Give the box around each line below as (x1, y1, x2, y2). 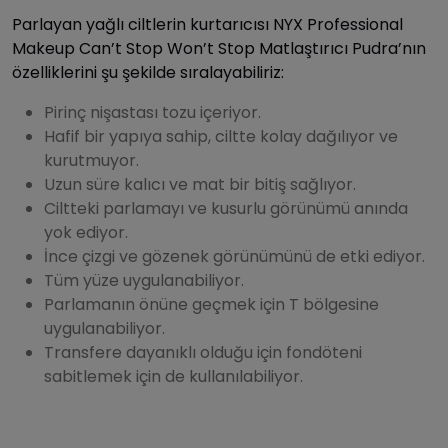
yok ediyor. (44, 221, 128, 245)
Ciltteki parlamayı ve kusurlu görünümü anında (44, 197, 408, 221)
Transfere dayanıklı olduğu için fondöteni (44, 341, 362, 365)
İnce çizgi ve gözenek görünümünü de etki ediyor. (44, 245, 425, 269)
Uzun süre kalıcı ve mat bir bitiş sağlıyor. (44, 173, 356, 197)
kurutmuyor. (44, 149, 139, 173)
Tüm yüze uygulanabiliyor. (44, 269, 244, 293)
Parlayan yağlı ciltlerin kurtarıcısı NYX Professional (12, 13, 403, 37)
